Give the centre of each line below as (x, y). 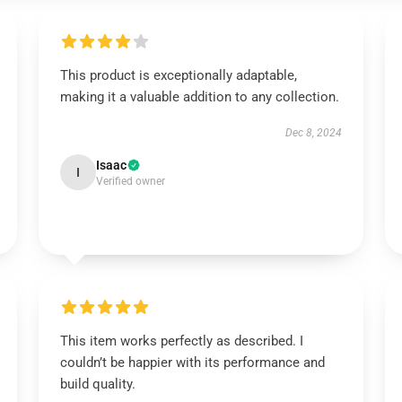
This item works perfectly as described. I (181, 341)
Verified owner (130, 181)
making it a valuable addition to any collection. (199, 97)
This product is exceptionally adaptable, (178, 75)
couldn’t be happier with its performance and (192, 363)
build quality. (97, 384)
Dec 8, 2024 (314, 133)
